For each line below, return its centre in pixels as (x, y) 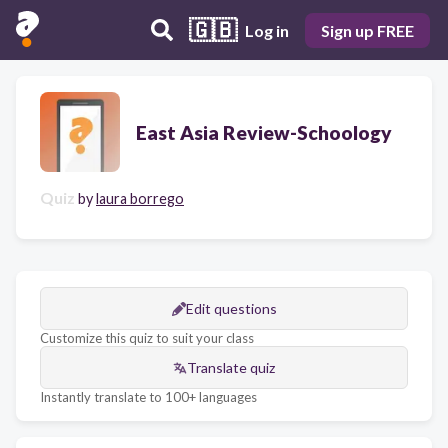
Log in (267, 30)
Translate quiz (231, 367)
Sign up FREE (367, 30)
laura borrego (140, 198)
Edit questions (231, 308)
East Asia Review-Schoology (264, 132)
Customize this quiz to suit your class (147, 338)
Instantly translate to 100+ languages (148, 397)
